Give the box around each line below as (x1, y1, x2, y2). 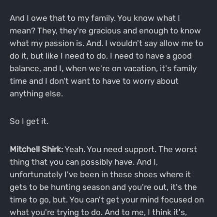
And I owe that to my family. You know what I (9, 13, 180, 23)
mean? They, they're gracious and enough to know (9, 25, 201, 35)
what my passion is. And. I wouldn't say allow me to (9, 38, 203, 48)
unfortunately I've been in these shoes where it (9, 170, 191, 180)
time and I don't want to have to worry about (9, 76, 179, 86)
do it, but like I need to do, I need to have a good (9, 50, 192, 61)
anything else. (9, 88, 63, 98)
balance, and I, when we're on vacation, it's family (9, 63, 197, 73)
